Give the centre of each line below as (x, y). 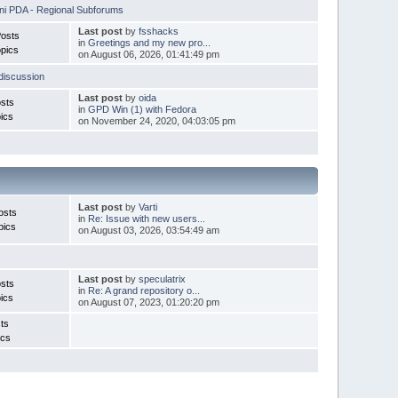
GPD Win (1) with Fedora (142, 109)
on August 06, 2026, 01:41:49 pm (148, 54)
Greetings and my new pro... (149, 42)
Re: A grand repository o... (143, 290)
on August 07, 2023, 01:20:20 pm (148, 302)
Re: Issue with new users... (146, 218)
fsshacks (158, 31)
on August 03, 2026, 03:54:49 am (148, 230)
